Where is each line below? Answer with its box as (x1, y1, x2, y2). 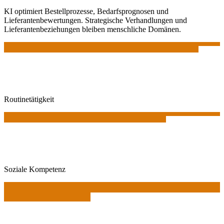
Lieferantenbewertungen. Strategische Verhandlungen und (4, 16, 187, 25)
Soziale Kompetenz (4, 165, 65, 174)
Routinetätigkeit (4, 95, 54, 104)
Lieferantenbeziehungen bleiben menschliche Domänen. (4, 25, 181, 34)
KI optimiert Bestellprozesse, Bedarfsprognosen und (4, 7, 168, 16)
